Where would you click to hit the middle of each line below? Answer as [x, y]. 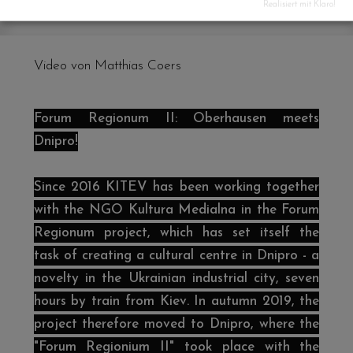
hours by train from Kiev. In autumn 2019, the [176, 302]
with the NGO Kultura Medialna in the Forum [176, 210]
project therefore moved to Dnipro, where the [176, 325]
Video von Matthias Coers [107, 66]
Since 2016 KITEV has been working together [176, 188]
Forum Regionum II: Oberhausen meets [176, 119]
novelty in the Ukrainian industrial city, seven [176, 279]
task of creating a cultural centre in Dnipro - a [176, 256]
